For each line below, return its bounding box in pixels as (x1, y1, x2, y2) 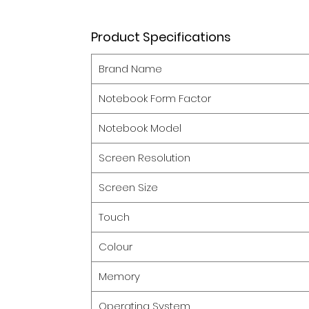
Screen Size (99, 179, 158, 195)
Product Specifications (91, 28, 231, 46)
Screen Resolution (99, 150, 190, 165)
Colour (99, 239, 132, 254)
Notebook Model (99, 120, 181, 135)
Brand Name (99, 61, 162, 76)
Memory (99, 268, 140, 283)
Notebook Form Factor (99, 90, 211, 106)
